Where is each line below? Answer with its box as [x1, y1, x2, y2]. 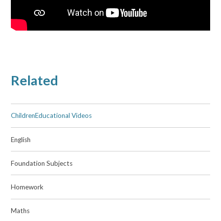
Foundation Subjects [11, 159, 73, 167]
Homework [11, 183, 44, 191]
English [11, 135, 31, 144]
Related [11, 72, 59, 89]
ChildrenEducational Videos [11, 111, 92, 120]
